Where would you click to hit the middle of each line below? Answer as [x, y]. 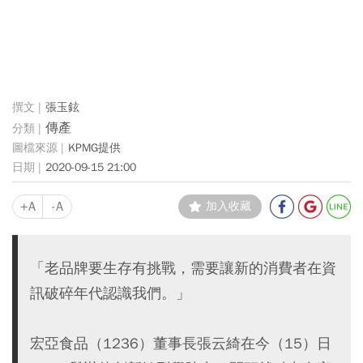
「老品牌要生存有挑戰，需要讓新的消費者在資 [183, 268]
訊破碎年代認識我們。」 [110, 293]
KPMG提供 [94, 147]
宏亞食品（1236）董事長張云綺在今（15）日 [181, 343]
